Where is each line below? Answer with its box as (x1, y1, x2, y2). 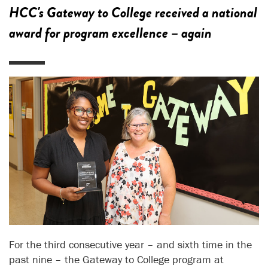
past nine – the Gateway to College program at (9, 252, 224, 267)
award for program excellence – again (9, 22, 212, 44)
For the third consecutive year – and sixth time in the (9, 237, 252, 252)
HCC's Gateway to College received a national (9, 2, 257, 23)
